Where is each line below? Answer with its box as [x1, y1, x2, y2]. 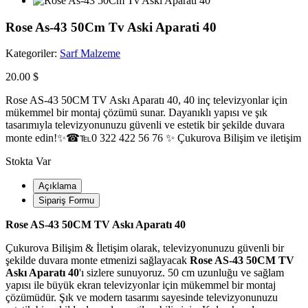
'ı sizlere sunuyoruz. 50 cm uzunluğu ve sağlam [79, 267, 284, 279]
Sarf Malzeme [60, 47, 120, 60]
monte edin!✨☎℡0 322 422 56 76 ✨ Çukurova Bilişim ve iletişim [5, 132, 301, 144]
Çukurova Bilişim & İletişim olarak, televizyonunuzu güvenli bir [5, 242, 284, 254]
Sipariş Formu [38, 195, 94, 206]
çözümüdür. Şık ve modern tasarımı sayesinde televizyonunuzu [5, 291, 278, 304]
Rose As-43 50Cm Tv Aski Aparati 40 [5, 19, 217, 34]
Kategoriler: [5, 47, 60, 60]
